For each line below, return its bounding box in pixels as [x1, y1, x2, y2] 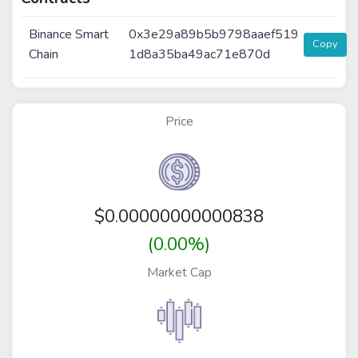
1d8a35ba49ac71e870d [129, 45, 271, 63]
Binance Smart [29, 25, 109, 43]
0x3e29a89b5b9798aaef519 [129, 25, 300, 43]
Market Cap [146, 263, 212, 281]
